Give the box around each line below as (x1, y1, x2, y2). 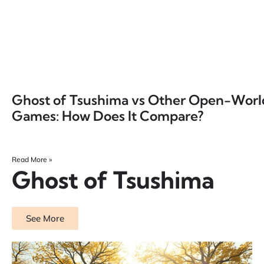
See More (26, 213, 64, 225)
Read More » (12, 155, 52, 164)
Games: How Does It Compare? (12, 107, 203, 125)
